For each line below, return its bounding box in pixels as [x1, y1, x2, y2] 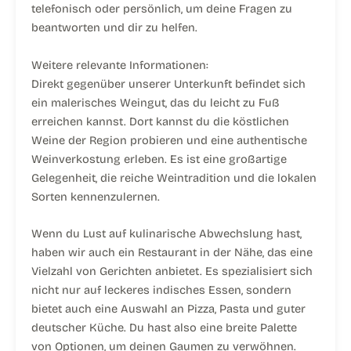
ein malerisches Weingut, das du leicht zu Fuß [31, 95, 280, 110]
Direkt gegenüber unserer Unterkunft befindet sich [31, 76, 306, 91]
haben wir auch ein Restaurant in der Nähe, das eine [31, 244, 313, 259]
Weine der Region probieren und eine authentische [31, 132, 307, 147]
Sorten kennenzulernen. [31, 189, 160, 204]
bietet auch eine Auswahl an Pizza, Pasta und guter [31, 301, 306, 316]
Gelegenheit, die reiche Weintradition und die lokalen [31, 170, 317, 185]
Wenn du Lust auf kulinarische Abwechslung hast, [31, 226, 302, 241]
